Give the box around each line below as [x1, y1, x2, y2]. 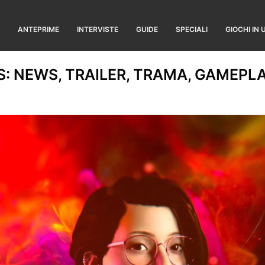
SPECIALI [176, 25, 208, 34]
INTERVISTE [77, 25, 118, 34]
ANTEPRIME [18, 25, 59, 34]
